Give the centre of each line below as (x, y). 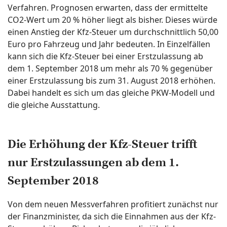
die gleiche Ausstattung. (54, 105)
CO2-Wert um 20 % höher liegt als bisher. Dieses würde (112, 20)
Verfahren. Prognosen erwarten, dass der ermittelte (108, 8)
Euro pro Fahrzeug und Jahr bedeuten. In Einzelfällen (109, 44)
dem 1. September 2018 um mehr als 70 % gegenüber (110, 68)
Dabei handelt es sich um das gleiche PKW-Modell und (111, 93)
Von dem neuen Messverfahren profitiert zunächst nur (113, 204)
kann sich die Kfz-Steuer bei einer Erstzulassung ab (105, 56)
